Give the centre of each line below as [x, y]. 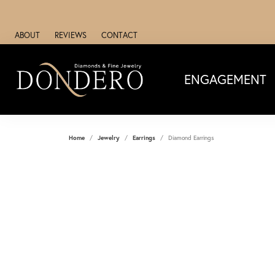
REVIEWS [71, 35]
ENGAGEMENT [225, 79]
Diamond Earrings [191, 137]
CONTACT [119, 35]
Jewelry [109, 137]
